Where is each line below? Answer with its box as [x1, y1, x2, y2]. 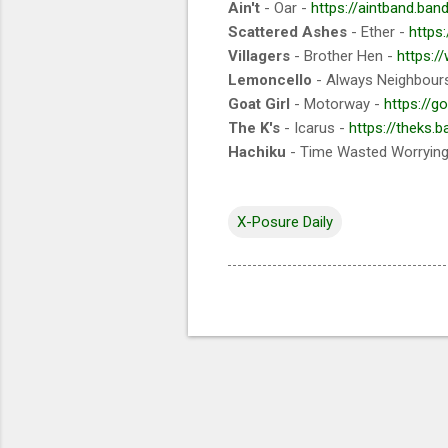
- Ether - [347, 22, 409, 41]
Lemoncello [228, 70, 312, 89]
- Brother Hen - [290, 46, 397, 65]
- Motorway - [290, 94, 384, 113]
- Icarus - [280, 118, 349, 137]
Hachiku [228, 142, 286, 161]
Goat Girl [228, 94, 290, 113]
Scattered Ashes [228, 22, 347, 41]
